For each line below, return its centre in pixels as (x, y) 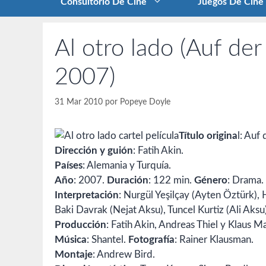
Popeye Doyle (145, 102)
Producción (80, 225)
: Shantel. (107, 240)
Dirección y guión (94, 151)
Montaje (74, 255)
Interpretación (87, 195)
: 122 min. (171, 180)
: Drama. (246, 180)
